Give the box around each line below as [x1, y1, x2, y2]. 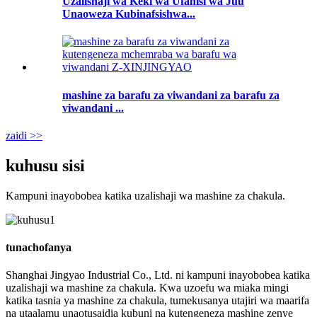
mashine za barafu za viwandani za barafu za [62, 88, 279, 101]
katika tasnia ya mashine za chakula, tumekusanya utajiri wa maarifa [6, 294, 309, 307]
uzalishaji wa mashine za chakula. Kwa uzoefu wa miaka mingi [6, 282, 289, 294]
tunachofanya [6, 241, 71, 253]
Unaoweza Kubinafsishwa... [62, 8, 195, 21]
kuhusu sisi [6, 156, 85, 175]
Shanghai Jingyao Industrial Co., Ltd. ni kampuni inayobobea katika [6, 269, 310, 282]
